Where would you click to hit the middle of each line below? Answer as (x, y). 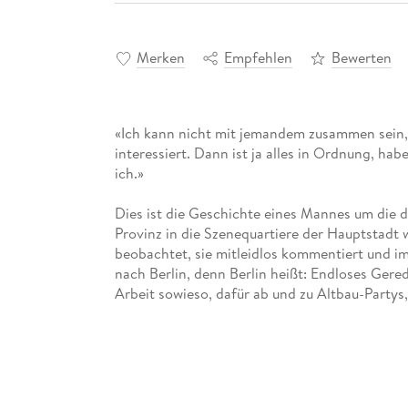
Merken (160, 57)
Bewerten (361, 57)
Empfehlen (258, 57)
